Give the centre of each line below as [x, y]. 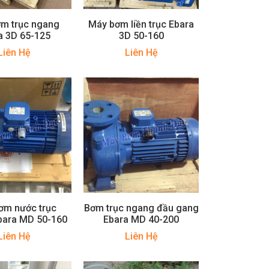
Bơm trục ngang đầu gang [141, 208]
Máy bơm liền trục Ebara [141, 24]
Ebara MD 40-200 [141, 219]
